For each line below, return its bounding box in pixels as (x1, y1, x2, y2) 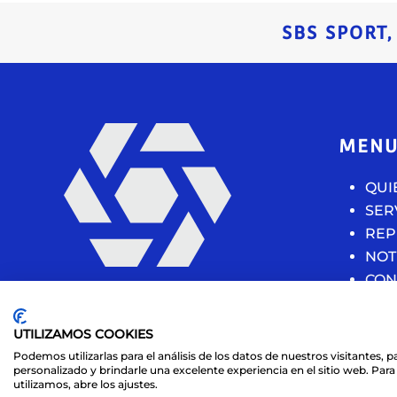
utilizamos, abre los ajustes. (13, 378, 158, 391)
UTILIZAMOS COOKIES (13, 327, 153, 341)
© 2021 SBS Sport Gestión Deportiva (64, 364, 272, 378)
